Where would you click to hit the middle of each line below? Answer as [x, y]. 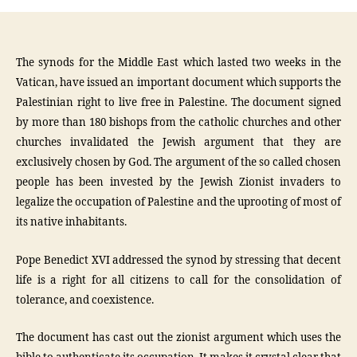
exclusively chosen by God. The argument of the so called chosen [178, 163]
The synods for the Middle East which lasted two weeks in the [178, 63]
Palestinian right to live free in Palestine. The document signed [178, 103]
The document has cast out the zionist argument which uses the [178, 338]
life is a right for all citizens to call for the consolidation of [178, 280]
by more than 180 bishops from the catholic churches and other [178, 123]
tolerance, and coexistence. [85, 300]
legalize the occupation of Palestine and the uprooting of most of [178, 202]
